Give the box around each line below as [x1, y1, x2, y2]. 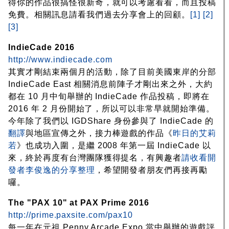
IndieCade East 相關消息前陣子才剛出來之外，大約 [8, 79, 213, 88]
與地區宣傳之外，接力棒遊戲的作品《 [25, 128, 173, 138]
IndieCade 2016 [8, 42, 75, 52]
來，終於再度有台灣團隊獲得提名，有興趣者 [8, 153, 182, 162]
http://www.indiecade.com [8, 55, 113, 64]
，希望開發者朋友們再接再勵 [95, 165, 208, 174]
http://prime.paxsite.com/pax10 [8, 210, 133, 219]
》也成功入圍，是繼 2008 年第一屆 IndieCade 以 [16, 141, 211, 150]
